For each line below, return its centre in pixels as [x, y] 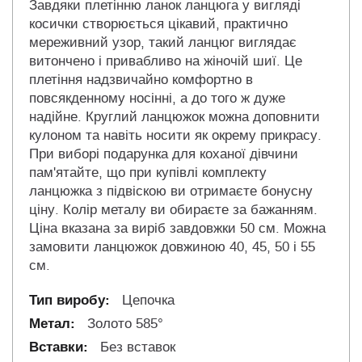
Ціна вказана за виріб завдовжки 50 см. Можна [177, 229]
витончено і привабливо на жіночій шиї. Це [166, 61]
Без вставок [136, 347]
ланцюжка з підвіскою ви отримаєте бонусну [171, 192]
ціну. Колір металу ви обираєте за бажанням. [173, 210]
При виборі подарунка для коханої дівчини [164, 154]
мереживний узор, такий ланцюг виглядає [163, 43]
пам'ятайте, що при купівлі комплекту [148, 173]
